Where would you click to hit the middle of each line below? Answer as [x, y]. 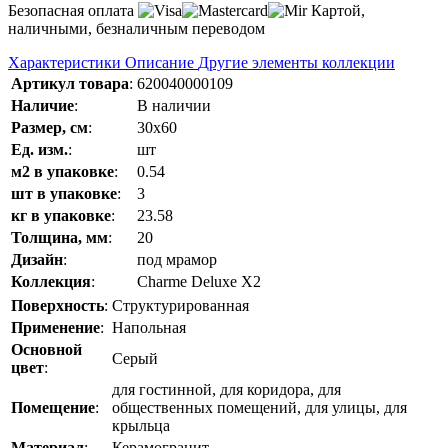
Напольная [149, 328]
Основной [46, 350]
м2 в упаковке [62, 172]
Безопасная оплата [73, 11]
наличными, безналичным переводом [136, 29]
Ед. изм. [39, 150]
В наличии [174, 106]
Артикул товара [70, 84]
